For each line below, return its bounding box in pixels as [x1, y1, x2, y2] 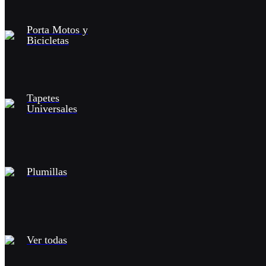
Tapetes [27, 91, 59, 104]
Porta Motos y [27, 23, 88, 36]
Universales [27, 102, 77, 115]
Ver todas [27, 233, 67, 246]
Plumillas [27, 165, 67, 178]
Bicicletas [27, 34, 69, 46]
